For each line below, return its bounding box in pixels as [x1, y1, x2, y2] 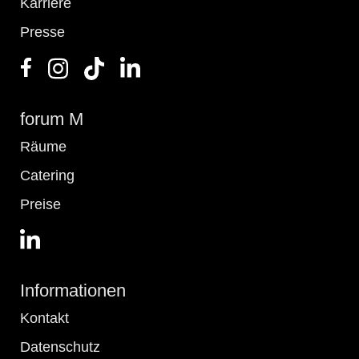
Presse [20, 24, 65, 41]
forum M [20, 108, 83, 129]
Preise [20, 196, 61, 212]
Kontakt [20, 310, 69, 327]
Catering [20, 167, 75, 184]
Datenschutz [20, 339, 100, 356]
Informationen [20, 280, 126, 301]
